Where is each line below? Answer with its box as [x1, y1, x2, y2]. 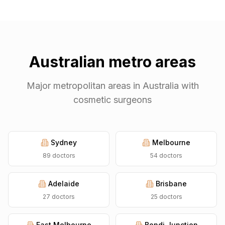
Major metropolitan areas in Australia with [26, 80, 199, 91]
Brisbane [156, 179, 187, 188]
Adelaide [48, 179, 79, 188]
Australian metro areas [29, 53, 196, 71]
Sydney [51, 138, 77, 147]
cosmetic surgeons [73, 94, 152, 105]
